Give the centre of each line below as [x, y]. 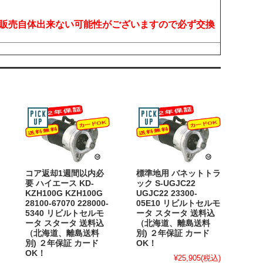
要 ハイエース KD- [60, 183]
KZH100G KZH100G [64, 193]
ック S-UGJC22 [166, 183]
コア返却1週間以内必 [65, 173]
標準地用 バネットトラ [178, 173]
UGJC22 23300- [167, 193]
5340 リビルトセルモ [65, 213]
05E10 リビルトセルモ [178, 203]
